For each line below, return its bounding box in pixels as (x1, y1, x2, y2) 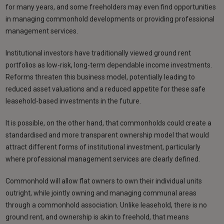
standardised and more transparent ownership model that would (5, 131, 209, 139)
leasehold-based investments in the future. (5, 97, 141, 105)
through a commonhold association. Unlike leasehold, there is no (5, 201, 207, 209)
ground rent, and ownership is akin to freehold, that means (5, 213, 189, 221)
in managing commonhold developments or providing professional (5, 15, 215, 23)
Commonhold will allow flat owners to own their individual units (5, 177, 202, 185)
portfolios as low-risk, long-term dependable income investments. (5, 61, 212, 69)
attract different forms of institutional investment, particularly (5, 143, 201, 151)
